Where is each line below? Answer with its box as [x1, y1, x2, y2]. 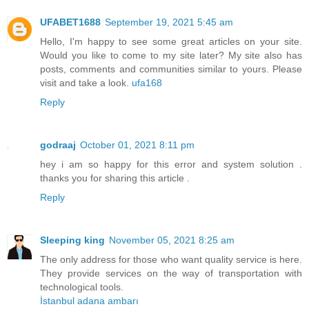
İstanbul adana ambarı [40, 295, 139, 306]
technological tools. [40, 281, 123, 292]
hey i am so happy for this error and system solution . [40, 158, 302, 170]
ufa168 [132, 77, 162, 88]
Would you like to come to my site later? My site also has [40, 49, 302, 61]
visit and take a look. [40, 77, 132, 88]
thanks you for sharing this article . [40, 172, 190, 183]
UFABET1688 [40, 16, 101, 28]
